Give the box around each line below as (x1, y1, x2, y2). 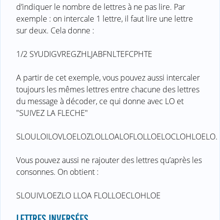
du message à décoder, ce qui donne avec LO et (16, 95, 184, 107)
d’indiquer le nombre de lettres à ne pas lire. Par (16, 1, 185, 12)
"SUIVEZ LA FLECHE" (16, 107, 88, 118)
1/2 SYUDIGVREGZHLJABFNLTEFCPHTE (16, 48, 152, 59)
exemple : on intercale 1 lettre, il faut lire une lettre (16, 13, 193, 24)
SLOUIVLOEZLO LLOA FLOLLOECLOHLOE (16, 190, 161, 201)
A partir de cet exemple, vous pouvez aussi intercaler (16, 72, 200, 83)
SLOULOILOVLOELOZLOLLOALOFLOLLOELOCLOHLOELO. (16, 131, 218, 142)
